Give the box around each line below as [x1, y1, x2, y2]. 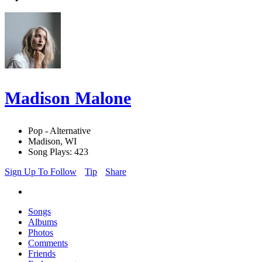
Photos [28, 227, 53, 238]
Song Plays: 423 [28, 147, 88, 157]
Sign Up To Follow [5, 167, 77, 177]
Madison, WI [28, 136, 77, 147]
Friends [28, 249, 56, 259]
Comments [28, 238, 68, 249]
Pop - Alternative [28, 126, 91, 136]
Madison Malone [5, 88, 131, 108]
